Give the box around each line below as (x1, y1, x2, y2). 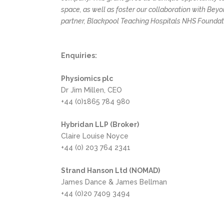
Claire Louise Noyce (61, 132, 128, 140)
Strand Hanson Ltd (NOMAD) (61, 166, 160, 174)
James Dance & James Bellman (61, 178, 167, 186)
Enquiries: (61, 51, 97, 59)
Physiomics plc (61, 74, 113, 82)
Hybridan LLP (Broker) (61, 120, 139, 128)
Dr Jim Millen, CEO (61, 86, 122, 94)
